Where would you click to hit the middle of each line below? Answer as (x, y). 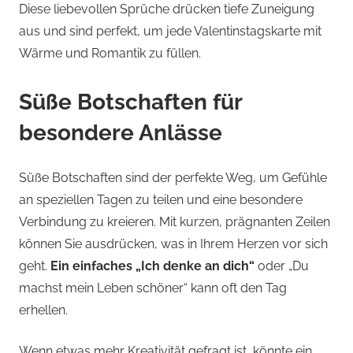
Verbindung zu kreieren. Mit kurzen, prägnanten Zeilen (175, 222)
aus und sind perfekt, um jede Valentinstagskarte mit (170, 32)
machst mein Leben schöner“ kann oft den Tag (153, 288)
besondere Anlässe (121, 133)
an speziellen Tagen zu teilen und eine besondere (161, 200)
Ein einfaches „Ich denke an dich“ (152, 266)
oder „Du (282, 266)
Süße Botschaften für (130, 102)
